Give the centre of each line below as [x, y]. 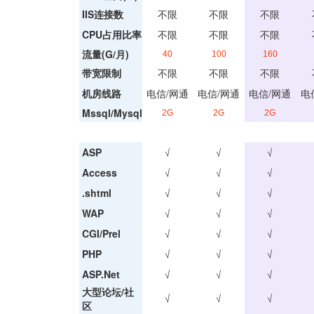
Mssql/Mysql [112, 113]
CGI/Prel [101, 233]
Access [99, 172]
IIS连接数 [102, 14]
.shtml [96, 193]
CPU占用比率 [111, 34]
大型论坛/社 [108, 292]
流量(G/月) [105, 54]
